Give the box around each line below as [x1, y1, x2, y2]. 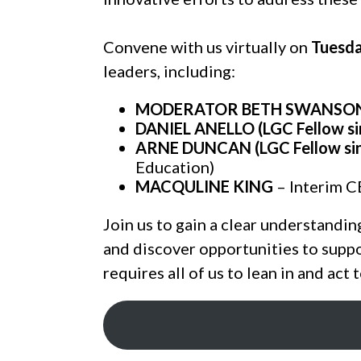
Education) [135, 157, 214, 177]
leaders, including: [102, 61, 239, 81]
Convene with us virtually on [102, 37, 311, 57]
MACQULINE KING [135, 176, 273, 197]
